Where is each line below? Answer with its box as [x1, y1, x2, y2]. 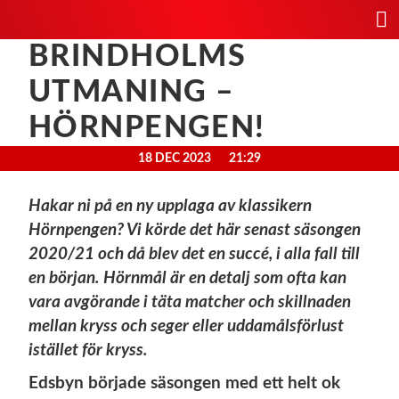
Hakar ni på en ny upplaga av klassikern [28, 198, 312, 215]
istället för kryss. [28, 342, 148, 359]
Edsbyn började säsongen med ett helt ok [28, 375, 340, 392]
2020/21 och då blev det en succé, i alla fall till [28, 246, 360, 263]
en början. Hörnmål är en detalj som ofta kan [28, 270, 346, 287]
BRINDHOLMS [28, 42, 247, 72]
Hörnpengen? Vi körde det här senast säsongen [28, 222, 361, 239]
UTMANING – [28, 77, 235, 108]
